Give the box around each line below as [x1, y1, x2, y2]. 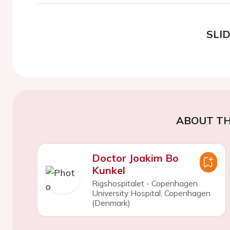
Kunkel [91, 163, 125, 177]
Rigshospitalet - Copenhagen [91, 178, 198, 188]
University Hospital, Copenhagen [91, 187, 210, 198]
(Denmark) [91, 197, 130, 208]
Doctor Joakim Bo [91, 151, 179, 164]
